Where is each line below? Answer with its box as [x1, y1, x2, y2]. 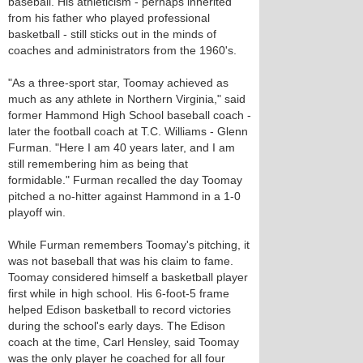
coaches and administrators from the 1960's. [8, 44, 237, 57]
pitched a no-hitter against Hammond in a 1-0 [8, 190, 241, 203]
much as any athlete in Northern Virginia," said [8, 92, 246, 105]
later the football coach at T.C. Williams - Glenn [8, 125, 248, 138]
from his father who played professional [8, 11, 210, 24]
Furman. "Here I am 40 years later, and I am [8, 141, 235, 154]
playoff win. [8, 206, 66, 219]
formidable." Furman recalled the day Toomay [8, 173, 242, 186]
